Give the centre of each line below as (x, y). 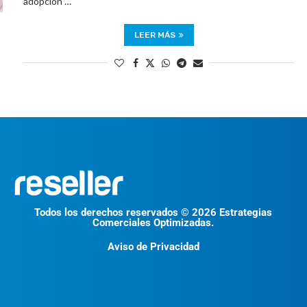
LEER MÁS (155, 35)
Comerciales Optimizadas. (153, 223)
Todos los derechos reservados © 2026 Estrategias (153, 213)
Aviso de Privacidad (153, 247)
